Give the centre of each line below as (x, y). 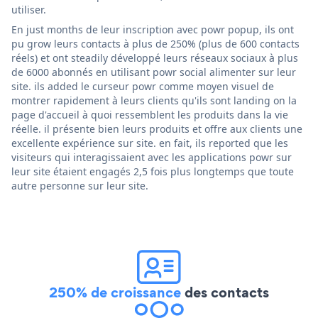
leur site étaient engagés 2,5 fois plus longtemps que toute (153, 171)
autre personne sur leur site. (80, 185)
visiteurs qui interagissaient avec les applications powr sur (152, 157)
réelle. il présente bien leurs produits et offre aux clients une (157, 128)
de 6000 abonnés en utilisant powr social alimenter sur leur (154, 72)
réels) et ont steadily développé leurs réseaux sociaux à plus (155, 57)
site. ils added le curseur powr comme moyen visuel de (143, 86)
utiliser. (29, 9)
